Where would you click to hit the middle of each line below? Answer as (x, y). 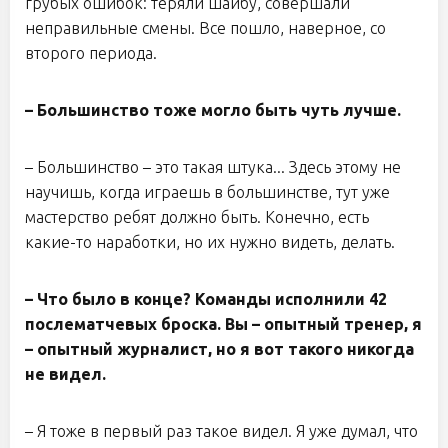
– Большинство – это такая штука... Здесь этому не (213, 167)
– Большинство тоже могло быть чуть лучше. (213, 110)
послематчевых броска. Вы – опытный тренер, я (223, 324)
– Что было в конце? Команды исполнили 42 (206, 299)
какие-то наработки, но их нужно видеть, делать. (210, 242)
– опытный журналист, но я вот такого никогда (219, 349)
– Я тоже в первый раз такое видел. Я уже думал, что (221, 431)
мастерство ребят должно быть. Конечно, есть (197, 217)
